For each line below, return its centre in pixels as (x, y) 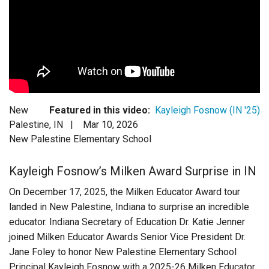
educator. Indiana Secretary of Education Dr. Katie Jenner (127, 222)
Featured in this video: (100, 110)
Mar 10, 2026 (110, 124)
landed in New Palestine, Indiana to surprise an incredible (129, 207)
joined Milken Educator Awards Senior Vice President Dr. (127, 237)
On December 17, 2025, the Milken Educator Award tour (125, 192)
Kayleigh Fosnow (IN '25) (207, 110)
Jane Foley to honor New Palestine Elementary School (123, 252)
